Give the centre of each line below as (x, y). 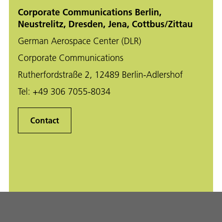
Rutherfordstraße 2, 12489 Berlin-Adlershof (100, 75)
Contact (45, 120)
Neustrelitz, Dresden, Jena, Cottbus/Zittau (105, 24)
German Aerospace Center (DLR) (80, 41)
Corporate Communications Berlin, (90, 12)
